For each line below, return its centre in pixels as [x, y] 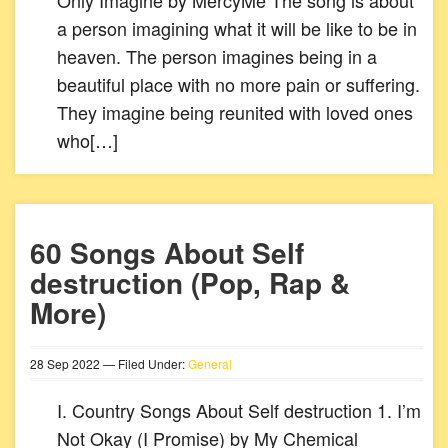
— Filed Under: [144, 363]
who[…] [87, 140]
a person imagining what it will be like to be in [237, 28]
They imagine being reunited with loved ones [235, 112]
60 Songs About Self [167, 252]
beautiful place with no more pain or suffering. [238, 84]
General [210, 363]
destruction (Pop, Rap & [190, 282]
